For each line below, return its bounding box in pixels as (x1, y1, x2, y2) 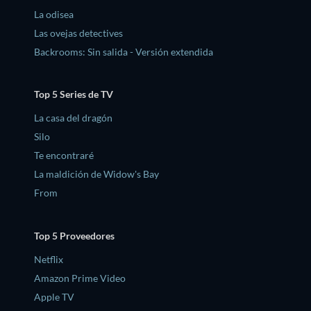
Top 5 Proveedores (34, 229, 115, 242)
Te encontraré (34, 149, 94, 162)
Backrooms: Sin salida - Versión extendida (34, 45, 213, 58)
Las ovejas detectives (34, 26, 123, 39)
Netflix (34, 253, 63, 265)
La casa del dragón (34, 112, 112, 124)
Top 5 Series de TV (34, 88, 113, 101)
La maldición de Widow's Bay (34, 168, 159, 180)
